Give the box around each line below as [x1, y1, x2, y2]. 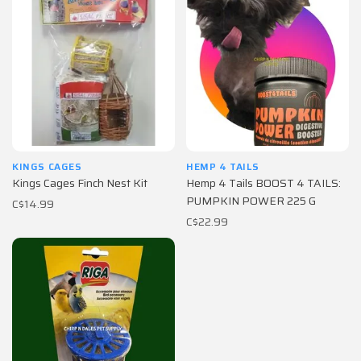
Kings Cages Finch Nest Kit [12, 174, 147, 192]
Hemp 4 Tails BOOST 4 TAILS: [186, 174, 341, 192]
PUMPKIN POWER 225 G [186, 192, 316, 210]
